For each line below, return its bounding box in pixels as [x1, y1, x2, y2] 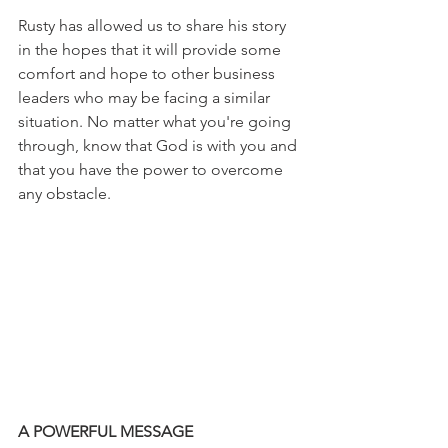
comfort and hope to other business [18, 64, 279, 84]
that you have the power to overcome [18, 160, 287, 180]
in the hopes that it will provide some [18, 40, 285, 60]
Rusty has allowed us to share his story [18, 16, 290, 36]
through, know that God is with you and [18, 136, 301, 156]
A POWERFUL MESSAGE [18, 421, 193, 441]
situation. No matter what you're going [18, 112, 295, 132]
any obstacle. [18, 184, 111, 204]
